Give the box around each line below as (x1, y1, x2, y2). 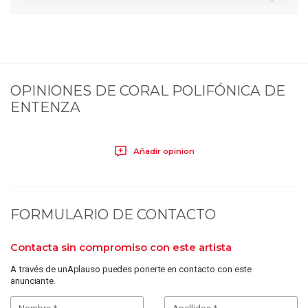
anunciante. (10, 274, 56, 286)
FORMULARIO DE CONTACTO (10, 205, 216, 223)
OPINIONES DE (10, 82, 120, 100)
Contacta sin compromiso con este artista (10, 241, 232, 254)
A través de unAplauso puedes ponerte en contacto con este (10, 263, 252, 274)
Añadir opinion (131, 146, 195, 157)
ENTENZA (10, 98, 80, 116)
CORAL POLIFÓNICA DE (120, 82, 285, 100)
